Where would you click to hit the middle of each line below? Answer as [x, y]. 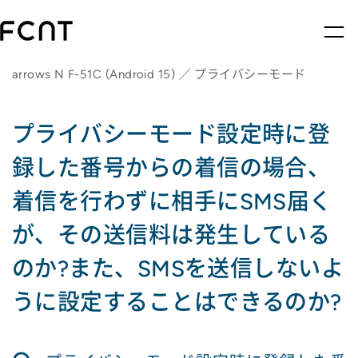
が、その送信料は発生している [171, 235]
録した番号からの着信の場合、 [171, 168]
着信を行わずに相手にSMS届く [172, 201]
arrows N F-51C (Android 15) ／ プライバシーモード [159, 74]
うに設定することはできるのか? [177, 302]
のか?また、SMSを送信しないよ [178, 268]
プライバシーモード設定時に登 [171, 134]
